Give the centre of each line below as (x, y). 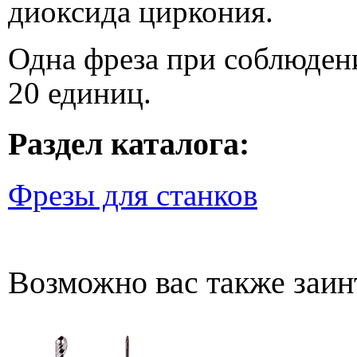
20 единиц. (80, 92)
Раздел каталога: (129, 143)
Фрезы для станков (133, 195)
